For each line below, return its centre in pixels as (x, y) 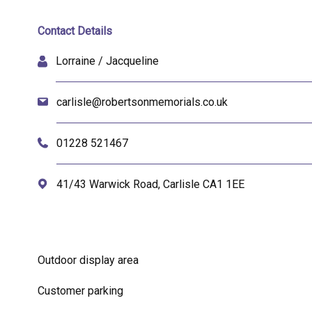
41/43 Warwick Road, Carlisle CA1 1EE (151, 184)
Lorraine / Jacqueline (108, 61)
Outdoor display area (88, 260)
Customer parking (80, 291)
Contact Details (75, 31)
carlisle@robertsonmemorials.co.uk (142, 102)
